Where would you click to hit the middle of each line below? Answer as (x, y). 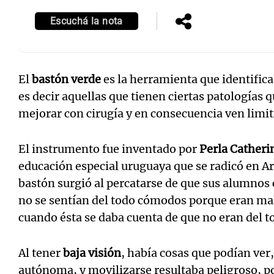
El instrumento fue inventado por (109, 149)
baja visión (92, 253)
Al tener (41, 253)
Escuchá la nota (86, 21)
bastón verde (66, 79)
